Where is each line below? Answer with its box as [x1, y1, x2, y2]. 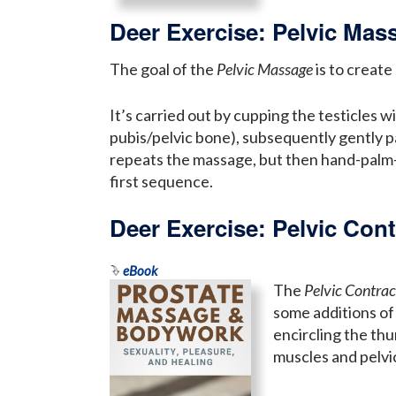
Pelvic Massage [217, 58, 313, 79]
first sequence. [110, 171, 213, 191]
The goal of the [110, 58, 217, 79]
